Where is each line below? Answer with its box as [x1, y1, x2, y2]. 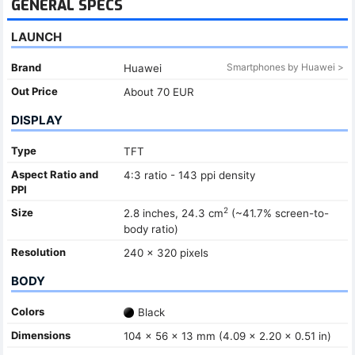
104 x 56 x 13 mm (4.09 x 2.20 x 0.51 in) [123, 329, 331, 342]
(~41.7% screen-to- [227, 206, 329, 219]
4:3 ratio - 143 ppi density [123, 168, 255, 181]
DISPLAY [11, 112, 63, 128]
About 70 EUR [123, 85, 194, 98]
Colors [11, 304, 44, 318]
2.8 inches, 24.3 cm [123, 206, 223, 219]
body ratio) [123, 222, 178, 235]
